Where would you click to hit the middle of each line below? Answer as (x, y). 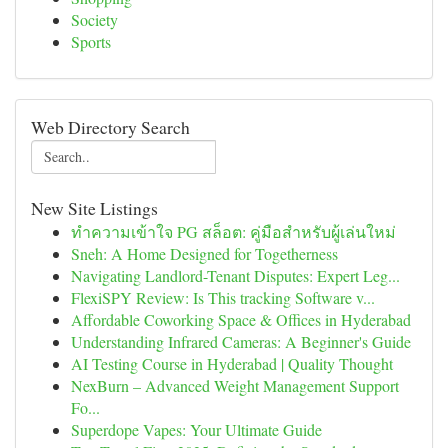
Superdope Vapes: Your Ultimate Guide (196, 429)
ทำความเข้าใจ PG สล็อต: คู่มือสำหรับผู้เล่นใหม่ (233, 231)
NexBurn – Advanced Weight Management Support (235, 385)
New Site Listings (94, 208)
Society (94, 19)
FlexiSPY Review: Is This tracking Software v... (223, 297)
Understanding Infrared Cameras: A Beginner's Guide (241, 341)
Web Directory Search (110, 127)
